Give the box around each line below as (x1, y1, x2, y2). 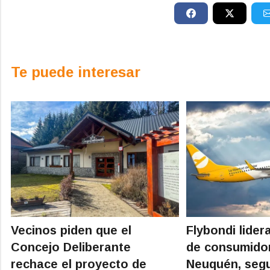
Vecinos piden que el (11, 223, 131, 237)
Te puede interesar (11, 63, 140, 80)
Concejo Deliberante (11, 240, 131, 254)
